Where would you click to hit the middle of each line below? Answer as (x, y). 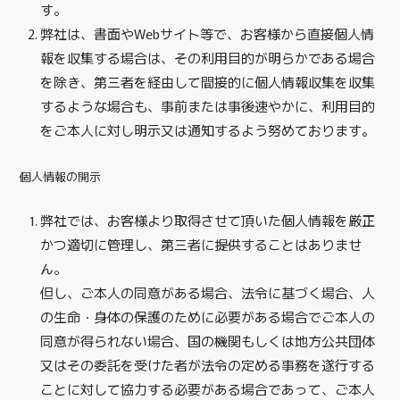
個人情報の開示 (61, 177)
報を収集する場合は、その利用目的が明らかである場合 (207, 58)
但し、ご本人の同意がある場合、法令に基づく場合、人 (207, 292)
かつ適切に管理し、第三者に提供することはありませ (200, 244)
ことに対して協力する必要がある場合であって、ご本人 (207, 388)
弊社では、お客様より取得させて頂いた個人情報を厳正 (207, 220)
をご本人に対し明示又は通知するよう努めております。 (207, 130)
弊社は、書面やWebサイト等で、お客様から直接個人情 (207, 34)
